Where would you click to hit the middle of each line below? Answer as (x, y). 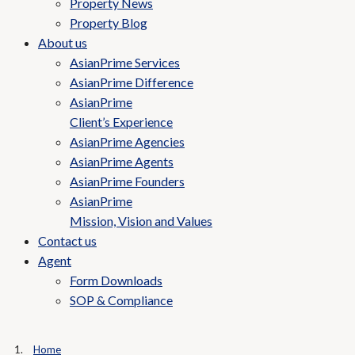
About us (63, 42)
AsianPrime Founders (127, 181)
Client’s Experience (121, 122)
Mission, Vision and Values (141, 221)
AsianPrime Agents (122, 161)
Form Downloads (116, 280)
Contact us (67, 240)
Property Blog (109, 23)
